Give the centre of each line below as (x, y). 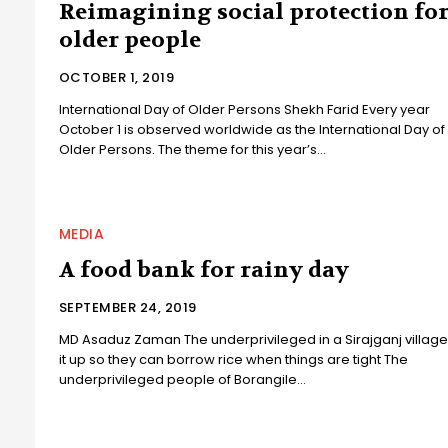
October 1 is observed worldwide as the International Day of (251, 130)
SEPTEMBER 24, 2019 (127, 308)
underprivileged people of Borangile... (182, 380)
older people (129, 40)
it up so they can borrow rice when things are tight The (233, 360)
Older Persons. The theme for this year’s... (192, 150)
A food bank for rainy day (203, 270)
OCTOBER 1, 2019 (116, 78)
